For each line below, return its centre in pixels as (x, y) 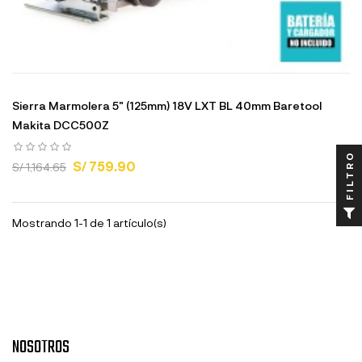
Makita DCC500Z (61, 125)
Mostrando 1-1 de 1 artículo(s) (89, 223)
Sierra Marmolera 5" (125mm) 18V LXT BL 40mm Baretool (167, 105)
